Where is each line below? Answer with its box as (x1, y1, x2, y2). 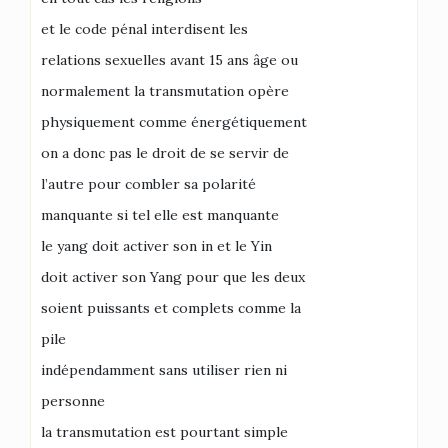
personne (41, 391, 105, 410)
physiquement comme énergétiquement (41, 112, 307, 131)
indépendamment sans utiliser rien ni (41, 360, 287, 379)
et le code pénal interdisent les (41, 19, 248, 38)
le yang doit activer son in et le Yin (41, 236, 272, 255)
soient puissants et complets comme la (41, 298, 301, 317)
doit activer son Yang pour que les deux (41, 267, 305, 286)
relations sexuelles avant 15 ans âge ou (41, 50, 298, 69)
